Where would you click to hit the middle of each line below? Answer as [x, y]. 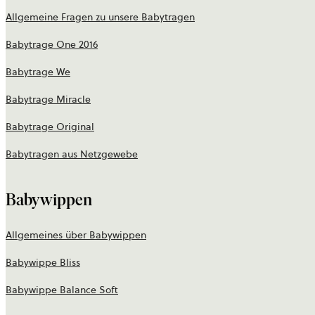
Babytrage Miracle [48, 99]
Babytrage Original [50, 127]
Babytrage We [38, 72]
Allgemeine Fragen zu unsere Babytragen [100, 17]
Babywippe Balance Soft [62, 290]
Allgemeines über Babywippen [76, 235]
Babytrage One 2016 [52, 45]
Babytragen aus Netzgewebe [72, 154]
